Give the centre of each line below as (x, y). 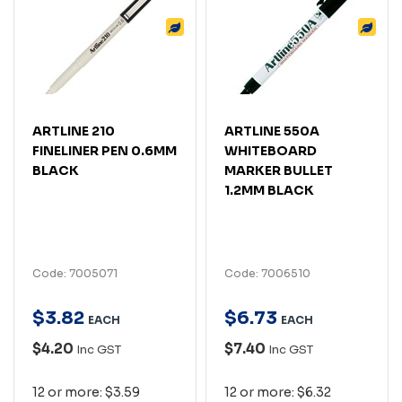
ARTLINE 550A (272, 131)
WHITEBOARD (271, 150)
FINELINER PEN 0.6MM (105, 150)
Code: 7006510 (267, 273)
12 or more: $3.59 (86, 392)
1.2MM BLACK (269, 190)
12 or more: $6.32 (278, 392)
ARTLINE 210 (74, 131)
